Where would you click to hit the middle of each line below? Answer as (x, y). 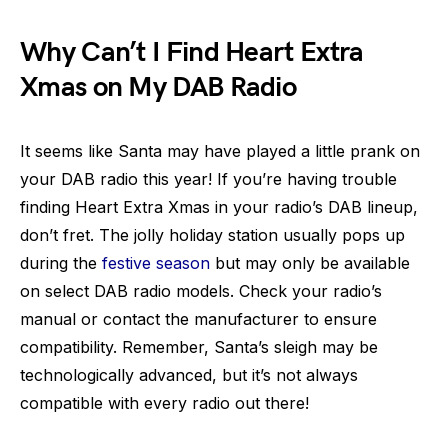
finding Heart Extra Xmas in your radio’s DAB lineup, (219, 206)
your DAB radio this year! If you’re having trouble (208, 178)
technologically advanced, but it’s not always (189, 374)
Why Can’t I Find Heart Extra (192, 52)
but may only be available (310, 262)
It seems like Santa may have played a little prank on (220, 150)
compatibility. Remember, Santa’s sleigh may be (199, 346)
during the (61, 262)
